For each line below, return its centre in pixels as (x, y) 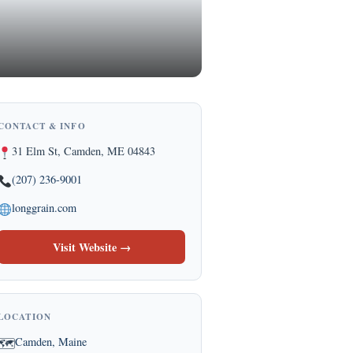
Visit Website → (91, 247)
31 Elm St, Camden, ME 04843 (84, 151)
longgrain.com (45, 208)
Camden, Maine (51, 342)
